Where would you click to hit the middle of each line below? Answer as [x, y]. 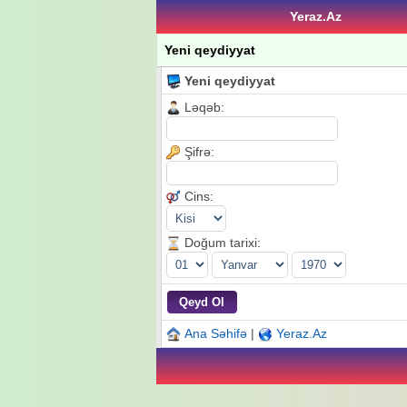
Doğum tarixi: [223, 243]
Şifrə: [199, 152]
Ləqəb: [204, 107]
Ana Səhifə [216, 333]
